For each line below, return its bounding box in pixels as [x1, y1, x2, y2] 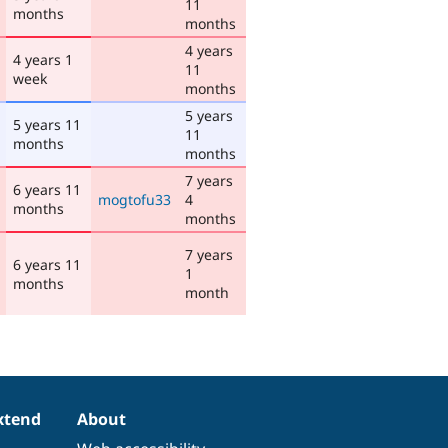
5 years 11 [13, 114, 81, 134]
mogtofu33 [98, 189, 171, 209]
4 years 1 [13, 49, 73, 69]
